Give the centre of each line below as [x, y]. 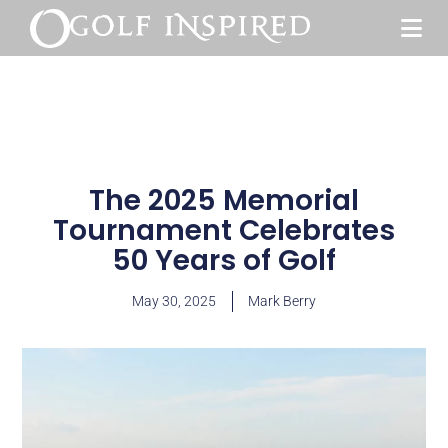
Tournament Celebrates [224, 230]
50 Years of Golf [224, 260]
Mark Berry [282, 301]
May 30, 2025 [174, 301]
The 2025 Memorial [224, 200]
